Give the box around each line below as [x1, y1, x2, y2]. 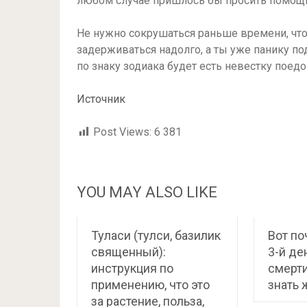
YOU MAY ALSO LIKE [77, 184, 217, 201]
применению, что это [91, 278, 210, 292]
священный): [91, 245, 166, 259]
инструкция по [91, 261, 173, 275]
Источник [77, 93, 125, 106]
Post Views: [93, 125, 151, 138]
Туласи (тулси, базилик [91, 228, 221, 243]
